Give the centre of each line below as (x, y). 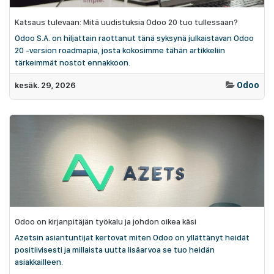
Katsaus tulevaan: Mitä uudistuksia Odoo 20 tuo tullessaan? (126, 22)
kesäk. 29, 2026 (45, 85)
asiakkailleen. (39, 261)
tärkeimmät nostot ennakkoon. (72, 62)
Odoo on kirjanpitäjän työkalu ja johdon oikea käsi (106, 221)
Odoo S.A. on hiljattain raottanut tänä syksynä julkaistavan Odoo (134, 38)
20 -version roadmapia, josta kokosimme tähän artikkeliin (120, 50)
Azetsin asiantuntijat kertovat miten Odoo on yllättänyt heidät (132, 237)
